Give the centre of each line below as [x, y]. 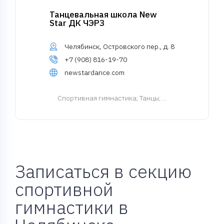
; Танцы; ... [151, 98]
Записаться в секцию [103, 171]
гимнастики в [72, 207]
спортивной [64, 189]
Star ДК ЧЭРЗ [77, 23]
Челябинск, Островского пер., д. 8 [119, 46]
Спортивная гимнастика [97, 98]
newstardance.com [94, 72]
